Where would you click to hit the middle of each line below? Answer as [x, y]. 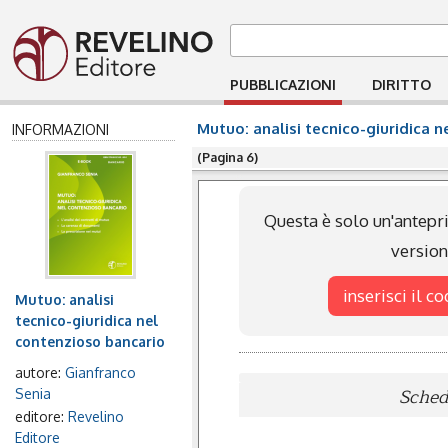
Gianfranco [100, 372]
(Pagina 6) [227, 157]
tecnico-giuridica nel [86, 320]
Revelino [96, 416]
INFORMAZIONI [60, 129]
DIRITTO [401, 84]
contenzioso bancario [90, 341]
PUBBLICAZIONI [283, 84]
